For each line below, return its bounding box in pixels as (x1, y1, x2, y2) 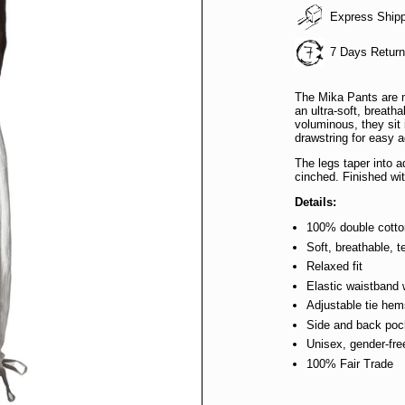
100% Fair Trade (306, 356, 394, 371)
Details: (295, 195, 337, 209)
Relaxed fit (306, 259, 363, 273)
